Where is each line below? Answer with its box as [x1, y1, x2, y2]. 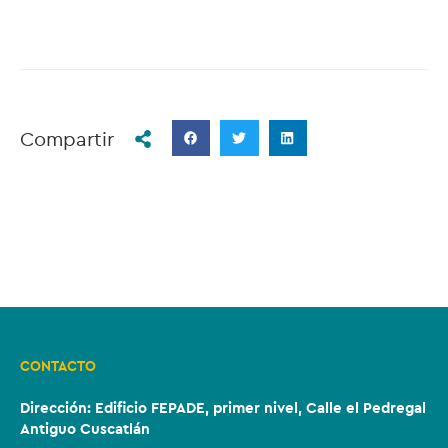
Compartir [20, 129, 114, 150]
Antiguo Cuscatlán [20, 421, 150, 437]
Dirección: [20, 400, 95, 416]
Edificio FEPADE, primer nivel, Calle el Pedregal [95, 400, 426, 416]
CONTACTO [20, 359, 96, 374]
